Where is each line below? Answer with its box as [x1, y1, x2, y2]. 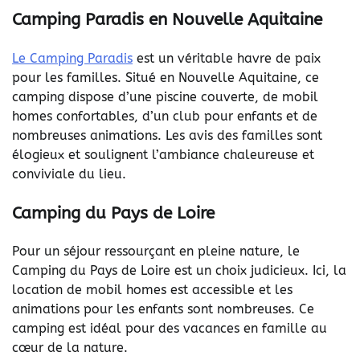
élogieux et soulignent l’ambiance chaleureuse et [12, 146, 314, 162]
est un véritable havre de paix [133, 50, 321, 66]
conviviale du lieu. [12, 166, 126, 182]
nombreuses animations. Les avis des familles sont [12, 127, 322, 143]
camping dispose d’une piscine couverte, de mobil [12, 88, 318, 104]
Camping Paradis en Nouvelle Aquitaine [12, 10, 322, 30]
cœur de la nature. [12, 340, 128, 356]
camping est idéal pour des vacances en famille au [12, 321, 327, 337]
